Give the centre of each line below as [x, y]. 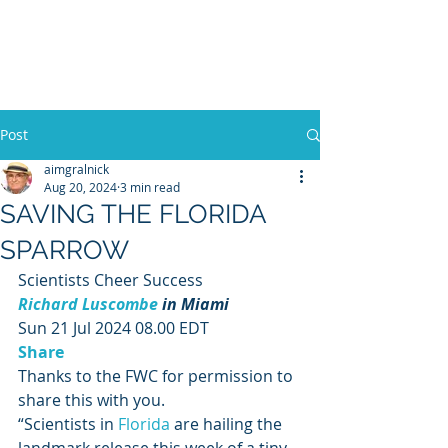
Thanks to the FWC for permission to [157, 376]
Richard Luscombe [88, 304]
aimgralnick [76, 169]
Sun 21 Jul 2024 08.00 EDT [115, 328]
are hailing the [228, 424]
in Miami [193, 304]
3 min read [150, 187]
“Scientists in [68, 424]
